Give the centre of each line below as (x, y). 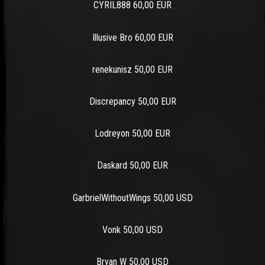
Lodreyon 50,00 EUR (132, 134)
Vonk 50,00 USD (132, 230)
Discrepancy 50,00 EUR (132, 102)
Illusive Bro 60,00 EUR (132, 37)
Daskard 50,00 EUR (132, 166)
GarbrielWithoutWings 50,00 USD (132, 198)
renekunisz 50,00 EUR (132, 69)
